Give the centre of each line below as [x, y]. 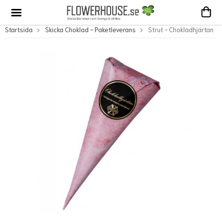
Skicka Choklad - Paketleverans [90, 29]
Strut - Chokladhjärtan [181, 29]
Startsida [19, 29]
